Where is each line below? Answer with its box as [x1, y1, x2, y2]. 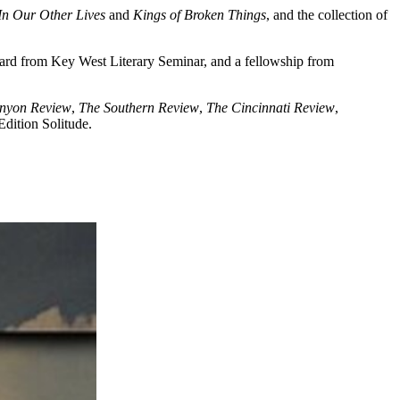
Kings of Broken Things [133, 6, 266, 22]
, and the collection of [266, 6, 387, 22]
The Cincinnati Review [206, 99, 335, 115]
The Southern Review [79, 99, 199, 115]
